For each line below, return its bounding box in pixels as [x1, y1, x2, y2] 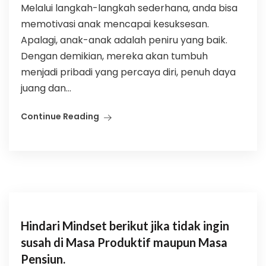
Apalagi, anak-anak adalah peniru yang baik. [21, 33, 227, 47]
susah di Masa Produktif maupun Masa [21, 235, 227, 249]
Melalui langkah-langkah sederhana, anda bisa [21, 1, 237, 15]
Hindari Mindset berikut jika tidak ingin [21, 218, 229, 233]
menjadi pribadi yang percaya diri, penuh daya [21, 65, 236, 79]
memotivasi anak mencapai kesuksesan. [21, 17, 209, 31]
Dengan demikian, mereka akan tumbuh [21, 49, 208, 63]
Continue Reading [21, 110, 99, 122]
